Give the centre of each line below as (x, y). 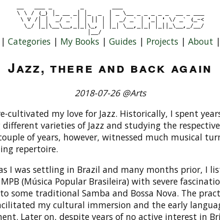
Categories (29, 41)
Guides (123, 41)
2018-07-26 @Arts (110, 93)
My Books (80, 41)
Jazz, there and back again (110, 67)
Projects (162, 41)
